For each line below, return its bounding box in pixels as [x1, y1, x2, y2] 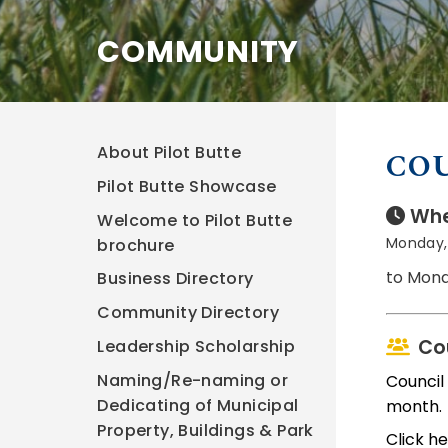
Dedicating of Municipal [97, 393, 299, 417]
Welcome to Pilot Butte [97, 208, 293, 232]
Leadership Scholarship [97, 334, 296, 358]
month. [386, 395, 442, 418]
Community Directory [97, 301, 280, 325]
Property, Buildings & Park [97, 418, 314, 442]
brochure [97, 233, 175, 257]
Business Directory [97, 267, 254, 291]
